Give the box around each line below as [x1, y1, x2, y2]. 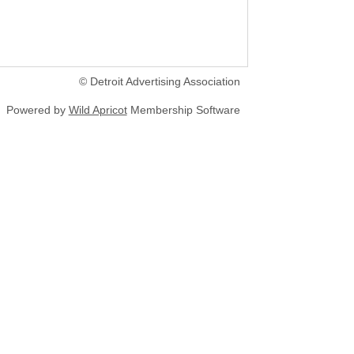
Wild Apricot [68, 104, 127, 117]
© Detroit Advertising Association [78, 75, 240, 88]
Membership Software [126, 104, 240, 117]
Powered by [6, 104, 69, 117]
